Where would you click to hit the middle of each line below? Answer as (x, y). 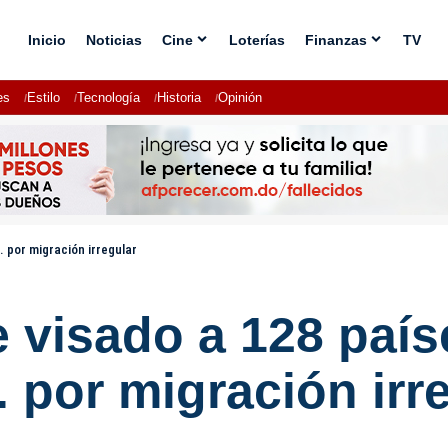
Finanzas (335, 39)
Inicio (46, 39)
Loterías (256, 39)
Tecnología (108, 97)
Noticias (113, 39)
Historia (179, 97)
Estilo (43, 97)
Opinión (240, 97)
